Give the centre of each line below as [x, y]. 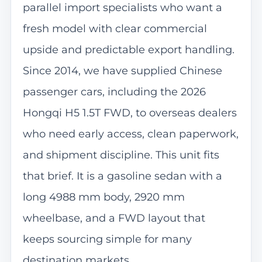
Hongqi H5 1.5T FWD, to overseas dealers [130, 113]
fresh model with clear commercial [115, 28]
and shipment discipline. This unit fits [121, 155]
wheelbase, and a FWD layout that [114, 218]
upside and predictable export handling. [128, 49]
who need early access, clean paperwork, [130, 134]
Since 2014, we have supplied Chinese [122, 70]
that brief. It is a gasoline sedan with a [122, 176]
